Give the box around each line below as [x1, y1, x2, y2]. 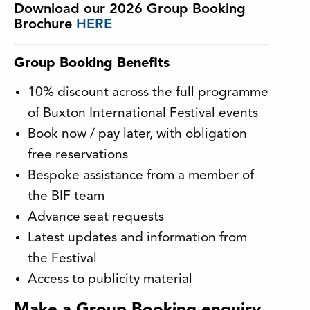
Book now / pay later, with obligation [28, 127, 247, 142]
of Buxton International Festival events [28, 107, 258, 121]
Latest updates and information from [28, 231, 247, 246]
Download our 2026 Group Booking [14, 3, 246, 17]
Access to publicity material [28, 273, 192, 287]
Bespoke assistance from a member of [28, 169, 254, 183]
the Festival [28, 252, 97, 266]
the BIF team [28, 190, 104, 204]
